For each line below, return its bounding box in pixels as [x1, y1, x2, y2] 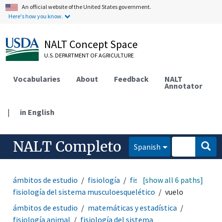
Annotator [165, 80, 203, 91]
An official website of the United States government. [22, 3, 152, 10]
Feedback [114, 73, 149, 84]
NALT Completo [13, 137, 122, 156]
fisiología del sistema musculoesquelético [13, 186, 156, 197]
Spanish [134, 141, 161, 152]
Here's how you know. [8, 12, 63, 20]
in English [20, 107, 55, 117]
